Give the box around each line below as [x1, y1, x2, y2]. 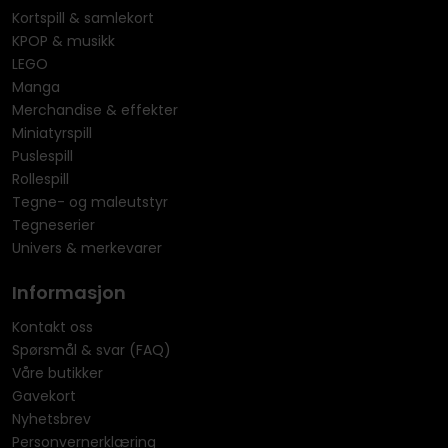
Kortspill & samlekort [11, 8, 154, 29]
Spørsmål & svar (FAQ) [11, 340, 171, 361]
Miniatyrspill [11, 123, 92, 144]
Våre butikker [11, 363, 103, 384]
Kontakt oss [11, 317, 93, 338]
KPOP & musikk [11, 31, 115, 52]
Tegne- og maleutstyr [11, 192, 168, 213]
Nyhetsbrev [11, 409, 91, 430]
